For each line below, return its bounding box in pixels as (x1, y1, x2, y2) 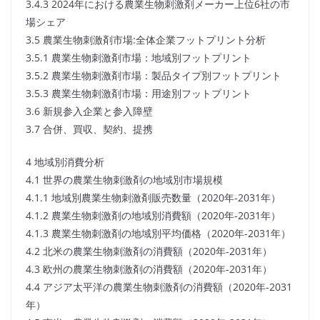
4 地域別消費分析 (26, 155, 104, 169)
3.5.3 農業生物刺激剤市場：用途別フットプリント (26, 86, 251, 101)
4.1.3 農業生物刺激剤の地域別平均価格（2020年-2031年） (26, 226, 291, 241)
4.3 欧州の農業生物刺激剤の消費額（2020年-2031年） (26, 262, 272, 276)
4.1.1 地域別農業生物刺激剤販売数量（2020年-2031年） (26, 191, 281, 205)
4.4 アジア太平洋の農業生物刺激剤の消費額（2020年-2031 (26, 280, 292, 294)
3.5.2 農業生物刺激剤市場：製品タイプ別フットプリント (26, 69, 281, 83)
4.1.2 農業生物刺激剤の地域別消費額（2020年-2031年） (26, 209, 281, 223)
